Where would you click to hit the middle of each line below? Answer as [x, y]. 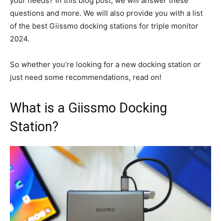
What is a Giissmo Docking [89, 108]
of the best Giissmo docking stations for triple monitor [104, 26]
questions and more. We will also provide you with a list [106, 13]
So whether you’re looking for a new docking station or [105, 64]
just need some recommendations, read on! [86, 77]
